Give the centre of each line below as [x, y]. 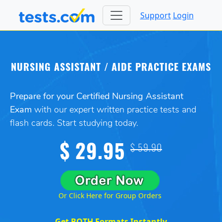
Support [155, 15]
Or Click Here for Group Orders [110, 195]
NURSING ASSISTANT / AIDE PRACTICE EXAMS [111, 69]
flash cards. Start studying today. [74, 124]
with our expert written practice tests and [114, 111]
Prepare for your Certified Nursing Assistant [97, 97]
